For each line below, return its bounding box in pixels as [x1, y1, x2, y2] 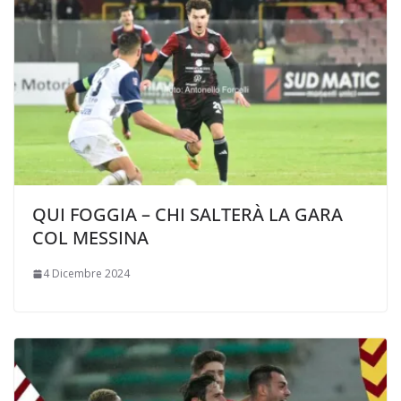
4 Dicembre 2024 [43, 266, 130, 282]
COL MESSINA [32, 226, 149, 251]
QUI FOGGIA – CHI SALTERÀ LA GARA [32, 202, 343, 227]
